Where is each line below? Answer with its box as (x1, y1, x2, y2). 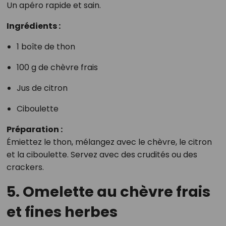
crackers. (6, 161, 44, 173)
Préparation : (6, 124, 63, 135)
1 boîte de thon (16, 41, 75, 52)
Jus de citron (16, 82, 68, 94)
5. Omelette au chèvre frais (6, 182, 210, 202)
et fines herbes (6, 202, 118, 222)
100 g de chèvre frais (16, 62, 98, 73)
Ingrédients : (6, 20, 61, 32)
